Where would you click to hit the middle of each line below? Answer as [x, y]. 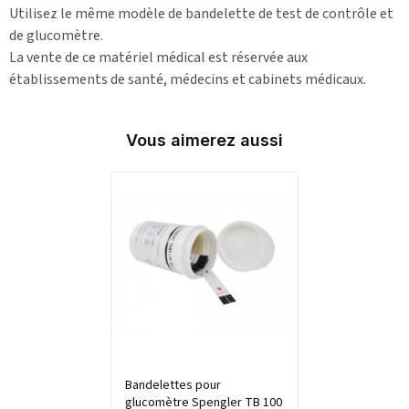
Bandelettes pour [173, 386]
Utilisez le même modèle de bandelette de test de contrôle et [201, 13]
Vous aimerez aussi [204, 140]
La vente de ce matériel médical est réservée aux [158, 57]
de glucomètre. [56, 35]
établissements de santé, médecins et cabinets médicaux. [188, 79]
